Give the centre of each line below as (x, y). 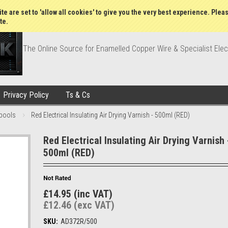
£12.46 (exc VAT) (79, 205)
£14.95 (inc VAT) (78, 194)
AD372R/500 (79, 221)
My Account (167, 7)
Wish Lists (125, 7)
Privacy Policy (26, 95)
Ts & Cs (78, 95)
